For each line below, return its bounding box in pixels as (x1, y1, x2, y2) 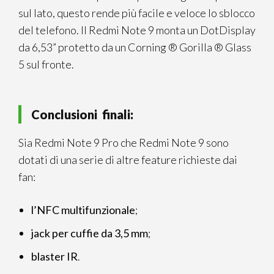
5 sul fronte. (18, 57, 74, 71)
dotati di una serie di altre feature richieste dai (18, 153, 237, 166)
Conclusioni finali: (31, 107, 133, 122)
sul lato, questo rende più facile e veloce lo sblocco (18, 6, 255, 20)
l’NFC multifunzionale (31, 203, 135, 217)
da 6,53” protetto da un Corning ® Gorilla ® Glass (18, 40, 251, 54)
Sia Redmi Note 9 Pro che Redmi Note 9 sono (18, 136, 229, 149)
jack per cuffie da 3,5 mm (31, 226, 148, 240)
